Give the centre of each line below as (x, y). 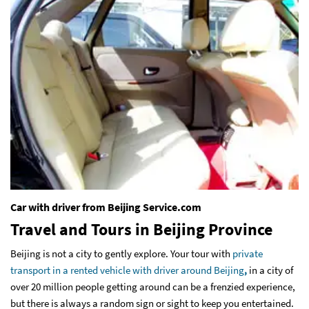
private (248, 253)
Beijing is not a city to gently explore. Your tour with (121, 253)
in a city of (270, 270)
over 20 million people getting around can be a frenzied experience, (153, 286)
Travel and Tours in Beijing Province (141, 229)
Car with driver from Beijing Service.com (106, 207)
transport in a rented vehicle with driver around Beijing (127, 270)
